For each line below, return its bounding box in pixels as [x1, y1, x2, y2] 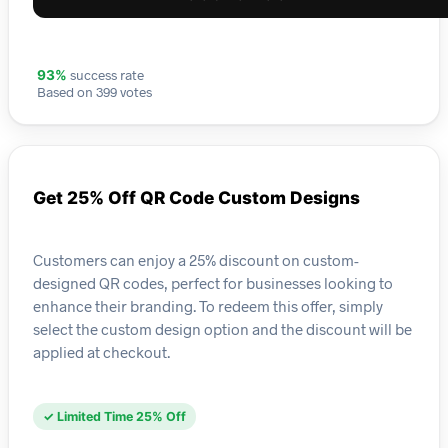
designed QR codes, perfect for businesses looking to [33, 273, 393, 292]
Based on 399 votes [37, 83, 152, 101]
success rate [67, 66, 144, 84]
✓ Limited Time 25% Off [43, 409, 186, 425]
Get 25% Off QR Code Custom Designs [33, 187, 360, 209]
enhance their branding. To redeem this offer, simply [33, 296, 383, 315]
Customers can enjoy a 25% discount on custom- [33, 250, 359, 269]
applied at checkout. [33, 342, 170, 361]
